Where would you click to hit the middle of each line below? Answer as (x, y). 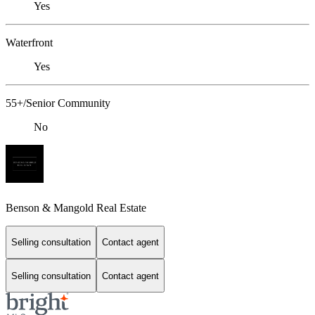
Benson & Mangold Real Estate (76, 207)
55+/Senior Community (58, 103)
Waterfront (29, 43)
